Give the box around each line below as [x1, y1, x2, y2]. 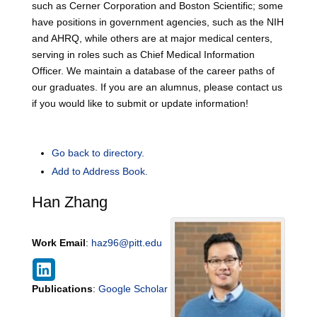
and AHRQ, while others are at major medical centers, [31, 33, 272, 44]
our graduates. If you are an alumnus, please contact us [31, 81, 282, 93]
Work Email [31, 237, 86, 248]
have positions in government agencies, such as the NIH [31, 16, 284, 28]
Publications [31, 283, 93, 294]
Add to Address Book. [51, 166, 148, 177]
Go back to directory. [51, 147, 144, 158]
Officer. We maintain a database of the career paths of [31, 65, 275, 76]
